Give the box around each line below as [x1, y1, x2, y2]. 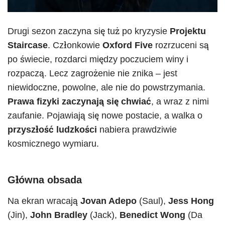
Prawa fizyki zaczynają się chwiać [8, 96, 151, 107]
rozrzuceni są [153, 40, 209, 51]
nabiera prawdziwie [97, 125, 177, 135]
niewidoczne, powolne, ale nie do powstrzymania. [8, 82, 205, 93]
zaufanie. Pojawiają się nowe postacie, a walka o [8, 110, 202, 121]
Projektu [170, 26, 206, 37]
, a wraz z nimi [151, 96, 209, 107]
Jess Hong [168, 196, 214, 206]
